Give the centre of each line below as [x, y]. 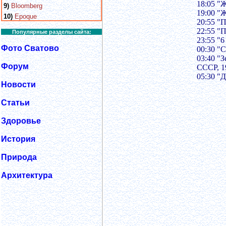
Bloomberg [27, 6]
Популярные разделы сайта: [51, 32]
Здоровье [21, 121]
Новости [18, 84]
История [18, 139]
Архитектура [27, 175]
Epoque [26, 16]
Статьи [15, 103]
